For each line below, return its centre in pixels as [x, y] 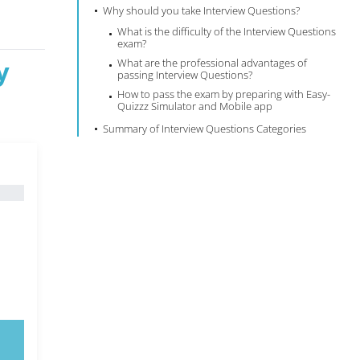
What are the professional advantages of [213, 63]
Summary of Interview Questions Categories [205, 129]
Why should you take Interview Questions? [202, 10]
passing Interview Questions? [185, 75]
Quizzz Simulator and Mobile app [195, 106]
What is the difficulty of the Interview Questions [227, 31]
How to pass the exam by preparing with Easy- [224, 94]
